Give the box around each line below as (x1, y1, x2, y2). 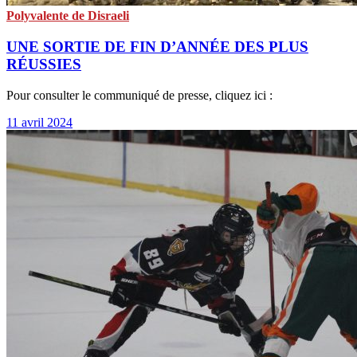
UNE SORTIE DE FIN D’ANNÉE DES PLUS (6, 37, 308, 55)
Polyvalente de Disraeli (6, 9, 129, 23)
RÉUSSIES (6, 55, 81, 73)
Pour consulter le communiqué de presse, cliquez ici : (6, 88, 273, 102)
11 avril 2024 (6, 115, 73, 129)
